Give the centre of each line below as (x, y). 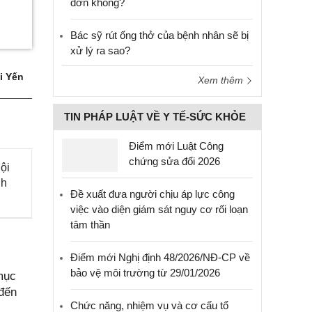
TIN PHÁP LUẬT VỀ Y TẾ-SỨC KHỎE (155, 117)
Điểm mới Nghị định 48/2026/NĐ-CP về (160, 257)
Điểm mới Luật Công (176, 146)
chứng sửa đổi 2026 (174, 161)
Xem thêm (222, 80)
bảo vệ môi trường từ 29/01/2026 (145, 273)
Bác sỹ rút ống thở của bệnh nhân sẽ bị (159, 35)
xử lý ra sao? (100, 50)
